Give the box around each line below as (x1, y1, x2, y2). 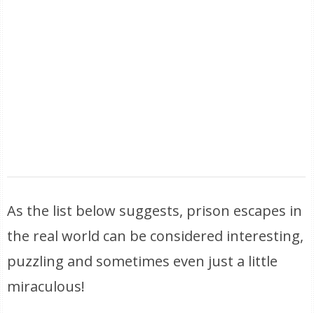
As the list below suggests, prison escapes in (7, 201, 303, 220)
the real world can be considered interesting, (7, 226, 304, 245)
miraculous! (7, 277, 86, 296)
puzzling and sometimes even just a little (7, 252, 278, 271)
